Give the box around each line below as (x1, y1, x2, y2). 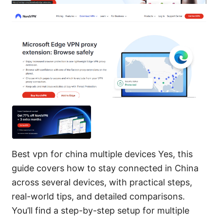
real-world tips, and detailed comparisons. (12, 191, 185, 201)
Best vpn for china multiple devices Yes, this (12, 148, 193, 159)
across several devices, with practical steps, (12, 177, 192, 187)
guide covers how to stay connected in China (12, 163, 199, 173)
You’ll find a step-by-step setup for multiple (12, 205, 189, 216)
